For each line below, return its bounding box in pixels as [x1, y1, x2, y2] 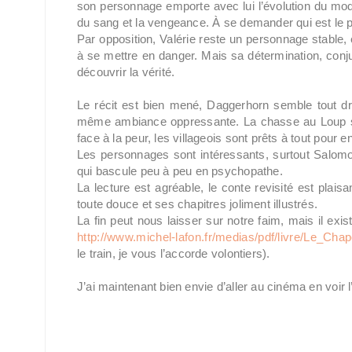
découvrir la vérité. [77, 65, 175, 79]
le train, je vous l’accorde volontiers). [77, 247, 270, 260]
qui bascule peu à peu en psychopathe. [77, 164, 283, 178]
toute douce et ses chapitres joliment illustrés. [77, 197, 318, 211]
